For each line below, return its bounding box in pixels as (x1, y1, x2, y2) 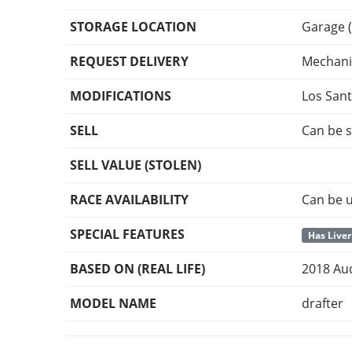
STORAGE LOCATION (70, 18, 197, 36)
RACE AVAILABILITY (70, 191, 189, 209)
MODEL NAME (70, 295, 157, 313)
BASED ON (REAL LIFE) (70, 260, 206, 278)
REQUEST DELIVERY (70, 53, 189, 71)
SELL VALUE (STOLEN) (70, 156, 202, 174)
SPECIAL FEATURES (70, 225, 185, 244)
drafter (302, 295, 344, 313)
